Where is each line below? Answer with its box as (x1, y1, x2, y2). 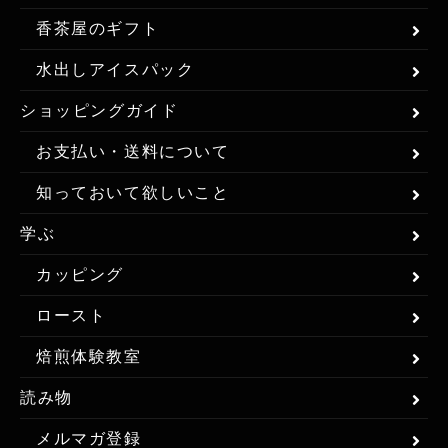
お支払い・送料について (36, 142, 230, 160)
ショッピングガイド (20, 101, 179, 119)
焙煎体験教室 (36, 347, 142, 365)
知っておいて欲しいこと (36, 183, 230, 201)
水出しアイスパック (36, 60, 195, 78)
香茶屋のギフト (36, 19, 160, 37)
